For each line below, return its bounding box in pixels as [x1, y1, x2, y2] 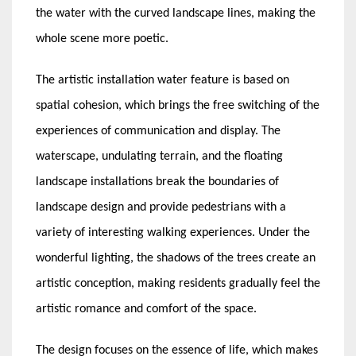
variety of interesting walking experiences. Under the [36, 226, 310, 239]
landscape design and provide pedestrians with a [36, 200, 286, 214]
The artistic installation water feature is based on [36, 73, 289, 87]
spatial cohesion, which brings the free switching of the [36, 99, 319, 112]
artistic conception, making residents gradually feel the [36, 277, 320, 290]
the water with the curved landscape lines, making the [36, 6, 315, 20]
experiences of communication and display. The [36, 124, 281, 137]
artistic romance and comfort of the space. [36, 302, 257, 315]
